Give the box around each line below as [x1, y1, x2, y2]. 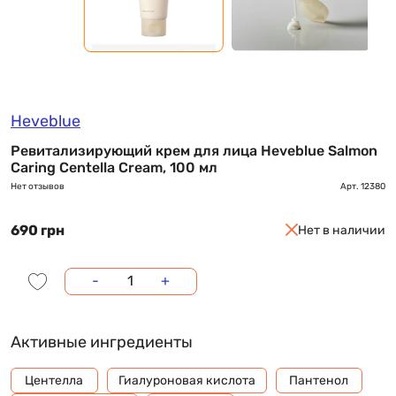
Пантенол [289, 372, 349, 388]
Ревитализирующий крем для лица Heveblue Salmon [11, 141, 377, 159]
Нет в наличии [298, 223, 385, 238]
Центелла [25, 372, 84, 388]
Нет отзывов [11, 180, 65, 192]
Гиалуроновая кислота [118, 372, 255, 388]
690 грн [11, 221, 65, 239]
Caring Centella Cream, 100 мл [11, 158, 217, 176]
